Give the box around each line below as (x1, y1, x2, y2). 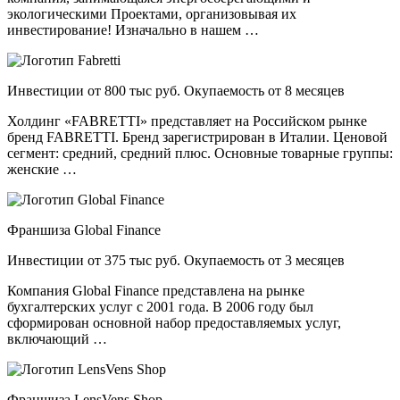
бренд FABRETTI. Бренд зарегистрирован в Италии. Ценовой (7, 129, 387, 146)
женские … (7, 162, 77, 178)
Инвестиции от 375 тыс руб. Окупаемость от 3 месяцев (7, 253, 345, 269)
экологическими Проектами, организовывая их (7, 6, 296, 22)
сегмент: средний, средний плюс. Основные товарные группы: (7, 146, 393, 162)
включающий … (7, 331, 107, 347)
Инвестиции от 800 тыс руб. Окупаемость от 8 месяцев (7, 83, 345, 99)
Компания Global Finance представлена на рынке (7, 283, 304, 299)
